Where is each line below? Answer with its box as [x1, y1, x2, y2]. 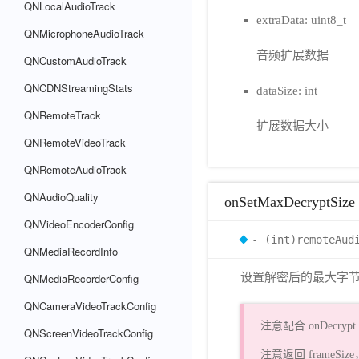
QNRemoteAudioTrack [24, 162, 127, 177]
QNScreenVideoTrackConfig [24, 325, 153, 341]
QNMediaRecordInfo [24, 244, 118, 259]
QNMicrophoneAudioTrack [24, 26, 144, 41]
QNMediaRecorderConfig [24, 271, 139, 286]
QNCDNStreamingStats [24, 80, 133, 95]
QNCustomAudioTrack [24, 53, 127, 68]
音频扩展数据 [256, 48, 329, 62]
